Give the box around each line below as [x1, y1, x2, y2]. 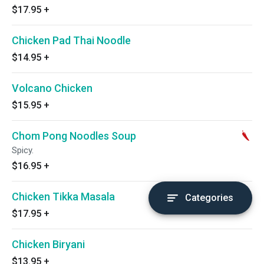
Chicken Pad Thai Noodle [12, 34, 131, 47]
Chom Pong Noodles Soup [12, 130, 136, 142]
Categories [185, 192, 233, 203]
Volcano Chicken [12, 82, 93, 94]
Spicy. [12, 145, 34, 156]
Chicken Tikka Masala [12, 190, 115, 203]
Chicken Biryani [12, 238, 85, 250]
